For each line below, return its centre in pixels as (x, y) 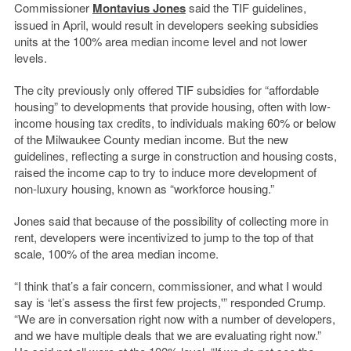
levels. (30, 58)
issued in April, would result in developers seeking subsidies (166, 25)
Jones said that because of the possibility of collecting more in (171, 221)
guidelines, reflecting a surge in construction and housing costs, (175, 156)
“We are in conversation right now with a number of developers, (174, 319)
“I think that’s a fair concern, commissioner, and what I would (168, 286)
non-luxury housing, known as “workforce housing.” (144, 189)
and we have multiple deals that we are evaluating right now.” (167, 335)
